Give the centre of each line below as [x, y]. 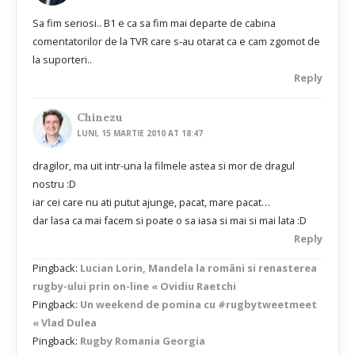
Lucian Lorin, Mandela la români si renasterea [198, 267]
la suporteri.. [62, 60]
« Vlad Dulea [65, 322]
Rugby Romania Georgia [143, 340]
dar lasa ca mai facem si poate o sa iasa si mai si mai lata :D [170, 220]
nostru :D [54, 183]
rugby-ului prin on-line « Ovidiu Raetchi [134, 286]
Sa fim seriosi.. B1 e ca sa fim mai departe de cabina [154, 23]
